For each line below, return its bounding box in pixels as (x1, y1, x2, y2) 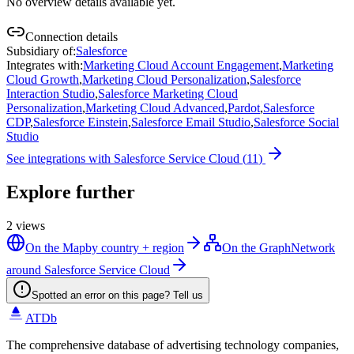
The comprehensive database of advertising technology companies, (6, 337, 339, 352)
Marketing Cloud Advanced (85, 100, 224, 115)
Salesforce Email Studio (131, 115, 250, 129)
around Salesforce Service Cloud (6, 262, 170, 277)
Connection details (25, 29, 118, 43)
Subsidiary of (6, 43, 73, 58)
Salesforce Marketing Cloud (98, 86, 238, 100)
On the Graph (222, 240, 291, 254)
